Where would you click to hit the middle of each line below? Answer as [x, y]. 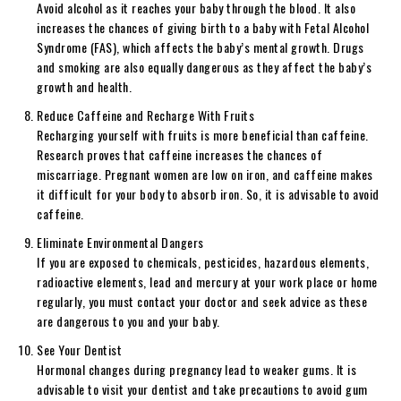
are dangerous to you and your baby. [128, 320]
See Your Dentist [79, 349]
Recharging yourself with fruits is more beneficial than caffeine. [203, 134]
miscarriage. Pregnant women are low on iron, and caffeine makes [205, 174]
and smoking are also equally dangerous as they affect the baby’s [204, 66]
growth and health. [84, 86]
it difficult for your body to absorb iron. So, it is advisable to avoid [208, 193]
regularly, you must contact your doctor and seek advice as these [202, 301]
